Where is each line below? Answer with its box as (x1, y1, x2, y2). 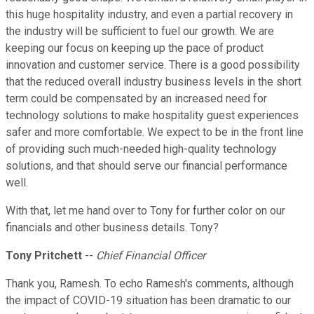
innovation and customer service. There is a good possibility (6, 58, 300, 72)
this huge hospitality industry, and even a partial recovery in (6, 8, 293, 22)
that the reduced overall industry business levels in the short (6, 75, 301, 89)
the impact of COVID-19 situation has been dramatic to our (6, 294, 291, 308)
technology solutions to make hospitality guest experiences (6, 109, 299, 123)
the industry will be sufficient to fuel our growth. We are (6, 25, 274, 39)
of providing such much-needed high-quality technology (6, 142, 277, 156)
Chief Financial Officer (96, 249, 205, 263)
